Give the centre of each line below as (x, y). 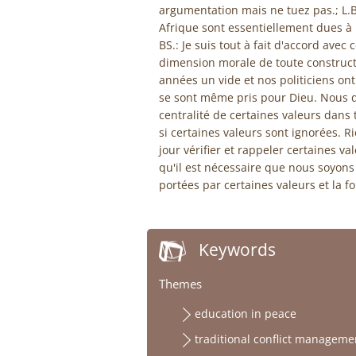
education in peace (245, 314)
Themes (180, 284)
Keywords (237, 250)
